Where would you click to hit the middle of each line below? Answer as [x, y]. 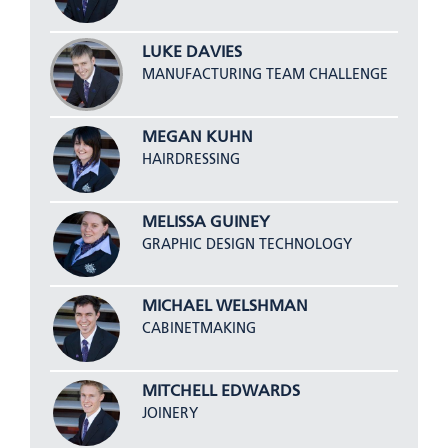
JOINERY [169, 413]
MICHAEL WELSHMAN [224, 307]
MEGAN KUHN [197, 137]
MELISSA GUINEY [205, 222]
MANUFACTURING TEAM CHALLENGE [264, 75]
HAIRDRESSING [190, 159]
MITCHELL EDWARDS [220, 391]
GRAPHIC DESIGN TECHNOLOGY [246, 244]
